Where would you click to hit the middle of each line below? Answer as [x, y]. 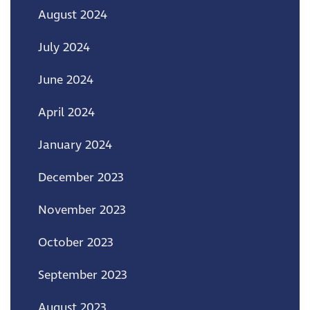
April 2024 [66, 112]
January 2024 [75, 145]
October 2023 [76, 243]
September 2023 [83, 275]
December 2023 [81, 177]
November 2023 [82, 210]
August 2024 [73, 15]
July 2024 [64, 47]
